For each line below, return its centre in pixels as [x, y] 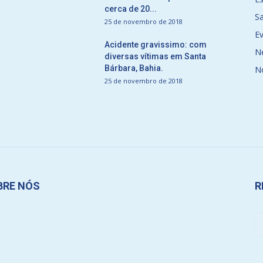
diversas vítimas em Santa [155, 56]
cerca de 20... [131, 9]
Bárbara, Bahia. [134, 68]
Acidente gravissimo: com [156, 45]
